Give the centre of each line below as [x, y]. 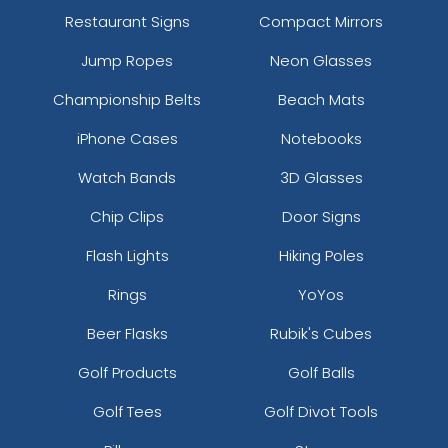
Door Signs [321, 216]
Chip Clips [127, 216]
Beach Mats [321, 99]
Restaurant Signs [127, 21]
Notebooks [321, 138]
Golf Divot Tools [321, 411]
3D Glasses [321, 177]
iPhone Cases [127, 138]
